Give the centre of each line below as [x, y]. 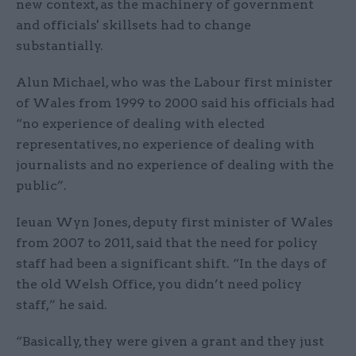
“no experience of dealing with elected [140, 123]
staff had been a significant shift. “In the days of [171, 263]
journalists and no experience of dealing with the [175, 164]
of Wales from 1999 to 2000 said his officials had [175, 103]
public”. [43, 185]
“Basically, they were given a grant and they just [170, 341]
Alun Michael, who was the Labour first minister [174, 82]
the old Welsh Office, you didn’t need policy [159, 284]
